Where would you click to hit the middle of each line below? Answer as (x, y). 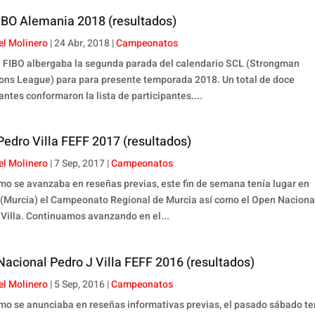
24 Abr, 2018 (82, 43)
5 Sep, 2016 (80, 284)
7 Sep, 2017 (80, 164)
